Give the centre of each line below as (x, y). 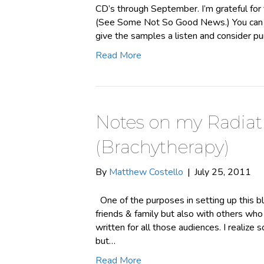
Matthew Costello (146, 172)
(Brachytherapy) (162, 147)
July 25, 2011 (223, 172)
